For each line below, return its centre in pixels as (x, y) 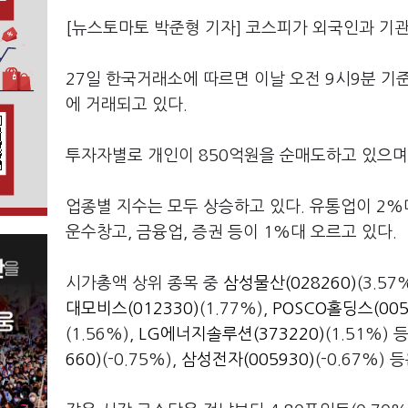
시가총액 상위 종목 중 (144, 284)
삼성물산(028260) (290, 284)
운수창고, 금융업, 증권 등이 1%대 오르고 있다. (231, 233)
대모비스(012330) (133, 309)
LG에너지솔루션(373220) (232, 335)
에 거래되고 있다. (129, 105)
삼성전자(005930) (248, 360)
